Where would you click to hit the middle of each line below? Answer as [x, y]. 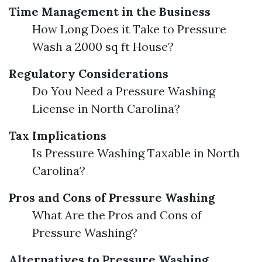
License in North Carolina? [106, 108]
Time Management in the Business [110, 11]
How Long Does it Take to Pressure [129, 29]
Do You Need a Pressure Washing [124, 91]
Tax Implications [58, 135]
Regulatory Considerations [89, 73]
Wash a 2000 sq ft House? [103, 46]
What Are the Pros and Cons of [117, 215]
